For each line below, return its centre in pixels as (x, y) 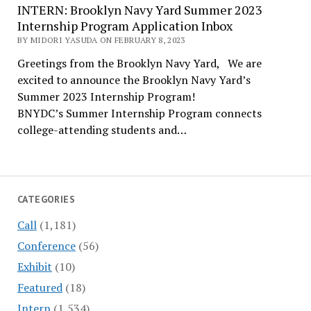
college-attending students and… (102, 130)
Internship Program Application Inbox (125, 26)
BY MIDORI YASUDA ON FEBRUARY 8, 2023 (101, 40)
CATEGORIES (46, 199)
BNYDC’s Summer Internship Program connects (139, 113)
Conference (46, 245)
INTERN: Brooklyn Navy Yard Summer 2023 (140, 10)
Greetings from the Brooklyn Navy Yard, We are (139, 63)
